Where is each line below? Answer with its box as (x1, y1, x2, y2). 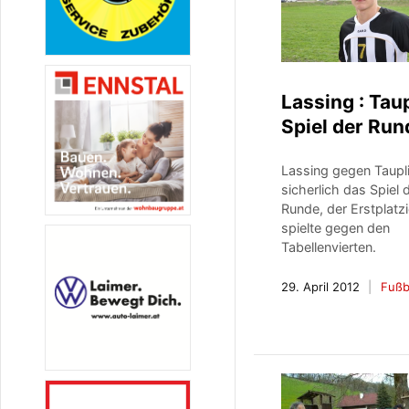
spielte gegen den (281, 219, 391, 236)
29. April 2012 (281, 278, 361, 294)
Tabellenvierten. (281, 238, 377, 255)
